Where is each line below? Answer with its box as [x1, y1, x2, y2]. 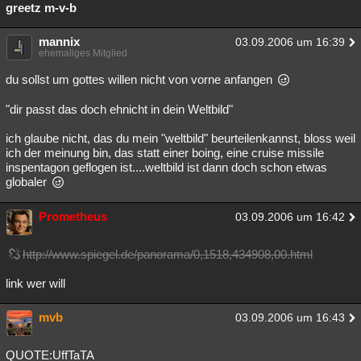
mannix [39, 35, 80, 48]
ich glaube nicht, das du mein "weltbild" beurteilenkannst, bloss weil [6, 131, 355, 145]
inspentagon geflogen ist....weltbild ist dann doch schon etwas [6, 160, 327, 174]
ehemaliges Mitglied [39, 48, 127, 59]
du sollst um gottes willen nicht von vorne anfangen [6, 73, 276, 86]
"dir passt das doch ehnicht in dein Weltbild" [6, 102, 233, 116]
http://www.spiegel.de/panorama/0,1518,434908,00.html [23, 247, 313, 261]
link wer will [6, 276, 65, 290]
